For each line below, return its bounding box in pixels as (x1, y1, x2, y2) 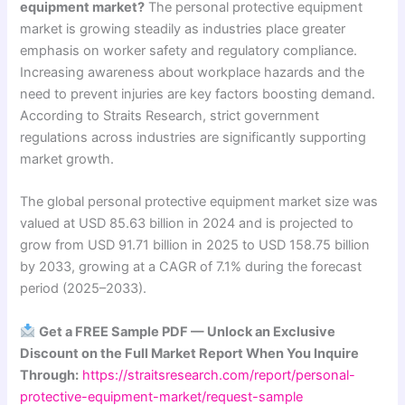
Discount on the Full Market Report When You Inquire (20, 344, 360, 362)
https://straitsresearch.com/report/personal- (82, 366, 356, 383)
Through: (20, 366, 80, 383)
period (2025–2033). (20, 280, 147, 297)
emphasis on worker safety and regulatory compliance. (20, 42, 358, 59)
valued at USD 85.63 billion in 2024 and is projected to (20, 215, 354, 232)
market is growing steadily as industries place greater (20, 20, 346, 37)
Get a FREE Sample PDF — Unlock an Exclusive (39, 323, 336, 340)
